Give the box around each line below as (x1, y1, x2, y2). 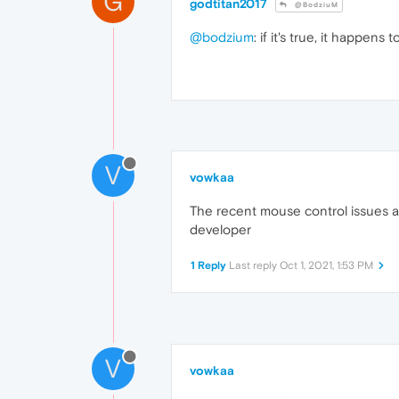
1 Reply (191, 259, 226, 273)
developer (190, 222, 251, 238)
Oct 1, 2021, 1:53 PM (280, 259, 373, 273)
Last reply (229, 259, 280, 273)
